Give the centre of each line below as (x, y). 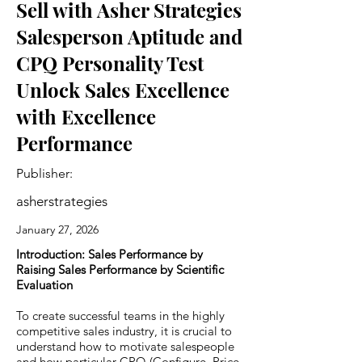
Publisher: (44, 173)
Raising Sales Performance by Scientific (120, 269)
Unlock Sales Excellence (123, 89)
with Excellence (86, 116)
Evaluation (44, 284)
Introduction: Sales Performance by (109, 254)
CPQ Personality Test (110, 63)
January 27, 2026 (57, 229)
